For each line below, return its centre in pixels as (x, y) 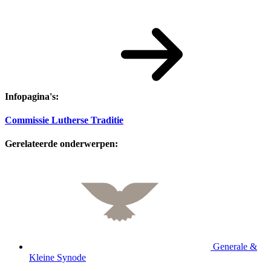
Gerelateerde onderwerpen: (61, 144)
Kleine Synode (57, 258)
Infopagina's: (32, 96)
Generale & (234, 247)
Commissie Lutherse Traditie (64, 120)
